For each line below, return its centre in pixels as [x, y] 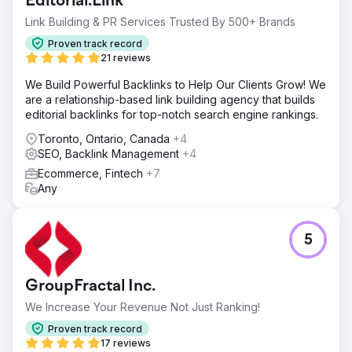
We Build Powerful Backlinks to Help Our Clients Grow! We [176, 84]
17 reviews [126, 343]
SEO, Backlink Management [110, 154]
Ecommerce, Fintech [92, 173]
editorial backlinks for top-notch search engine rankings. [172, 114]
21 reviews [126, 58]
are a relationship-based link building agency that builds [170, 99]
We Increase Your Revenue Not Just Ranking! [143, 307]
